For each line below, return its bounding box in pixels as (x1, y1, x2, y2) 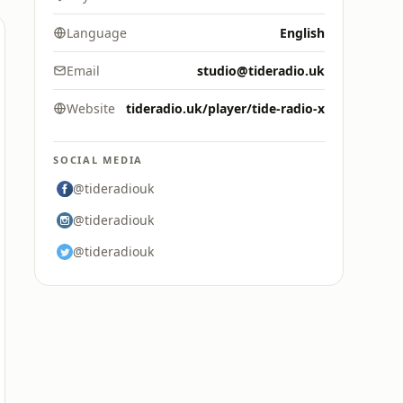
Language (67, 24, 127, 41)
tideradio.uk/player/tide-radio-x (126, 100, 325, 117)
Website (67, 100, 115, 117)
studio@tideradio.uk (197, 62, 325, 79)
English (280, 24, 325, 41)
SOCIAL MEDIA (53, 153, 144, 166)
